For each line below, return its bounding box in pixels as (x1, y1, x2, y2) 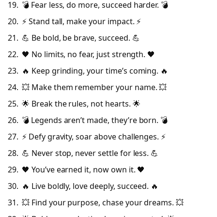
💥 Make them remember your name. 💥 (22, 81, 167, 93)
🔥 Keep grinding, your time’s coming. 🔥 (22, 65, 169, 76)
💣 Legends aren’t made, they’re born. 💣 (22, 115, 168, 126)
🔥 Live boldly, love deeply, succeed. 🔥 (22, 181, 159, 192)
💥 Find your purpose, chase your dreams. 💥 (22, 197, 184, 208)
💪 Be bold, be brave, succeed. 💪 (22, 32, 140, 43)
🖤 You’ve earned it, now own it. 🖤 (22, 164, 145, 175)
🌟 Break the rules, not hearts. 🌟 (22, 98, 140, 109)
